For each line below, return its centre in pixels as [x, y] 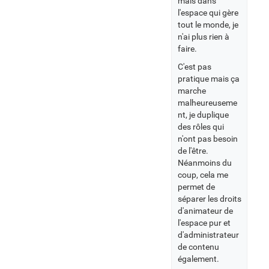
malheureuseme [207, 103]
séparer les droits [210, 199]
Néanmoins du [205, 163]
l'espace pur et [204, 223]
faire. [187, 49]
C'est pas [195, 67]
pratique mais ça [209, 79]
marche [192, 91]
